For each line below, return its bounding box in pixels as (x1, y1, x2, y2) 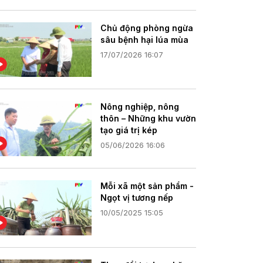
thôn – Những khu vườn (100, 113, 196, 124)
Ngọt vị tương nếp (100, 193, 173, 203)
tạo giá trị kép (100, 125, 157, 136)
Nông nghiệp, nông (100, 102, 179, 112)
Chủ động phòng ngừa (100, 22, 193, 33)
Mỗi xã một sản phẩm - (100, 181, 194, 191)
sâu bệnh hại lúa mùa (100, 34, 188, 45)
